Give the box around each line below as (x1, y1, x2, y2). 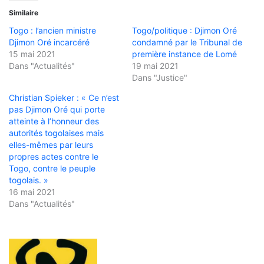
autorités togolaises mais (9, 127, 104, 138)
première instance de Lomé (132, 48, 237, 59)
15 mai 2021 (9, 48, 55, 59)
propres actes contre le (9, 151, 98, 161)
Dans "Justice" (132, 72, 187, 82)
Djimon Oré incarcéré (9, 37, 90, 47)
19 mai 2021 (132, 60, 179, 71)
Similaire (9, 8, 38, 17)
